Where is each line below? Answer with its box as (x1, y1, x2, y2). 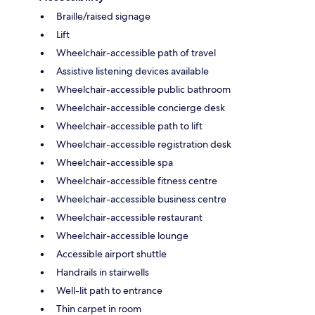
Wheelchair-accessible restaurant (56, 210, 202, 224)
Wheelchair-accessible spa (56, 155, 173, 169)
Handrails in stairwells (56, 265, 149, 278)
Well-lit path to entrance (56, 283, 162, 297)
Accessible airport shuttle (56, 247, 167, 260)
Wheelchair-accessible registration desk (56, 137, 231, 150)
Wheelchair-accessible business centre (56, 192, 226, 205)
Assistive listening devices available (56, 64, 209, 77)
